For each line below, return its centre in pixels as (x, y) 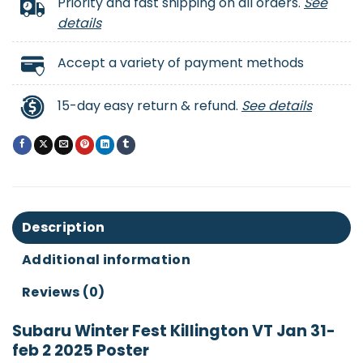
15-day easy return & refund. (149, 105)
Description (64, 228)
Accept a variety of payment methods (181, 62)
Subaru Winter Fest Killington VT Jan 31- (174, 331)
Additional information (107, 260)
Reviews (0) (64, 293)
